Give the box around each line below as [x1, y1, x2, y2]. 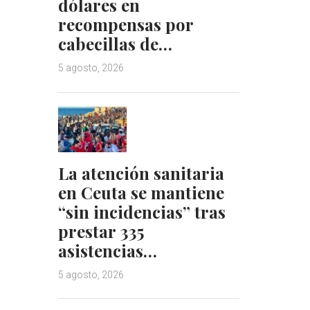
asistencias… [57, 239, 157, 262]
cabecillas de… [57, 33, 172, 55]
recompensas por [57, 13, 193, 36]
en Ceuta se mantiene [57, 181, 224, 203]
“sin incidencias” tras [57, 200, 226, 223]
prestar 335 [57, 219, 144, 242]
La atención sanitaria [57, 161, 224, 184]
